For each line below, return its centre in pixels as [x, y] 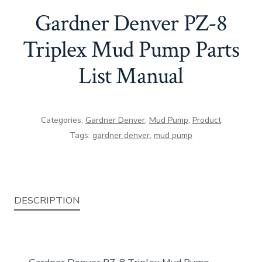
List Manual [131, 76]
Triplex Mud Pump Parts [131, 49]
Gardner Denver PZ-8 [131, 23]
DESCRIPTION [47, 201]
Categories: [63, 120]
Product [207, 120]
